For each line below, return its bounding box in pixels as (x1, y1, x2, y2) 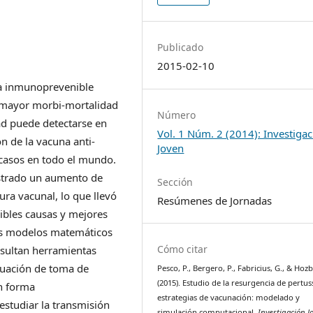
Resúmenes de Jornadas (157, 193, 272, 208)
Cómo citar (157, 242, 208, 256)
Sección (157, 175, 194, 189)
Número (157, 108, 196, 122)
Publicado (157, 41, 204, 54)
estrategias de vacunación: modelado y (157, 292, 300, 303)
